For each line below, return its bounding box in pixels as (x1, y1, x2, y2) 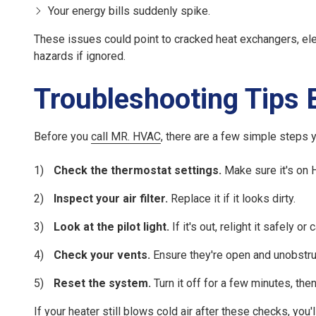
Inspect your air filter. (54, 192, 168, 206)
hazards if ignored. (34, 49, 126, 63)
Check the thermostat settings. (54, 164, 221, 178)
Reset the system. (54, 276, 151, 291)
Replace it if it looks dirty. (168, 192, 296, 206)
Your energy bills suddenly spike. (48, 4, 210, 18)
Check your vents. (54, 248, 150, 262)
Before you (34, 130, 91, 144)
